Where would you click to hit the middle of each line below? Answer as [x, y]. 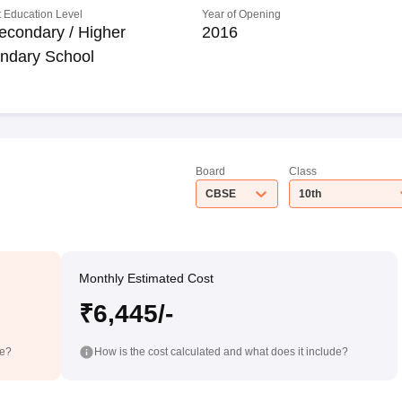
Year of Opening [242, 14]
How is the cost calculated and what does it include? [221, 351]
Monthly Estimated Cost [146, 278]
